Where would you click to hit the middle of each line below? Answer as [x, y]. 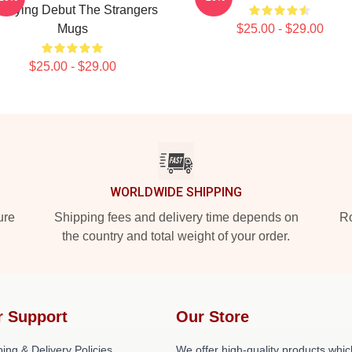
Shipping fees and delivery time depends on [176, 217]
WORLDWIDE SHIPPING [176, 192]
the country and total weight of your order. [176, 236]
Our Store [213, 317]
